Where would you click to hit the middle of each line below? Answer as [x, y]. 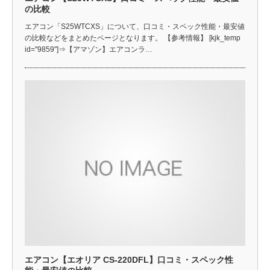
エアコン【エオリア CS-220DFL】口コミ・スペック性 [129, 259]
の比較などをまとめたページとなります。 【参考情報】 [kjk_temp [133, 38]
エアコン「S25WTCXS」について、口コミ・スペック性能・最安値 [135, 27]
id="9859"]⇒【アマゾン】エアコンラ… [89, 49]
